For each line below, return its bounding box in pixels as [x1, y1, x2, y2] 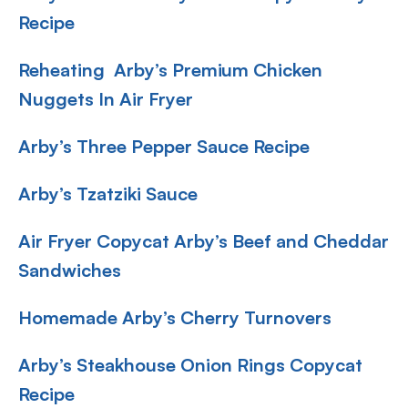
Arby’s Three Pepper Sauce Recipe [18, 135, 310, 158]
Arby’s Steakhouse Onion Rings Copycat [18, 353, 362, 376]
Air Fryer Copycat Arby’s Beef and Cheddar [18, 229, 389, 252]
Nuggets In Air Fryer [18, 87, 193, 110]
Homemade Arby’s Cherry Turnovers [18, 306, 331, 329]
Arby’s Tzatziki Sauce [18, 182, 198, 205]
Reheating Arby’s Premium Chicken [18, 58, 322, 81]
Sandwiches [18, 259, 121, 281]
